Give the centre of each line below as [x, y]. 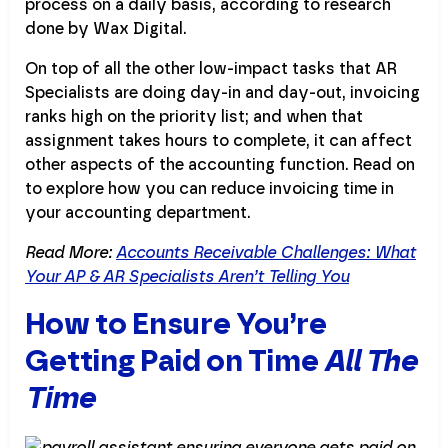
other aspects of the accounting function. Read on [220, 164]
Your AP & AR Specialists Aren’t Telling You [187, 276]
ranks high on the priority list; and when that [194, 116]
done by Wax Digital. [106, 28]
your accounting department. [138, 212]
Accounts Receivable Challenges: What [266, 252]
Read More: [70, 252]
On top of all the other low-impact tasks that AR [211, 68]
